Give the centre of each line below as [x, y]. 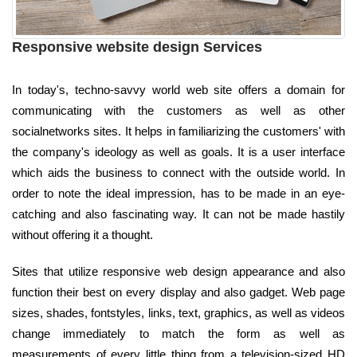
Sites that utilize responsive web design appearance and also [178, 271]
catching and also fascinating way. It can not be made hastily [178, 214]
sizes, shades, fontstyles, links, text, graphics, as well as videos [178, 312]
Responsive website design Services [137, 47]
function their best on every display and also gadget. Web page [178, 292]
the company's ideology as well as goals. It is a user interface [178, 151]
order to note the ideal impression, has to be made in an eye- [178, 193]
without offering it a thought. [82, 234]
